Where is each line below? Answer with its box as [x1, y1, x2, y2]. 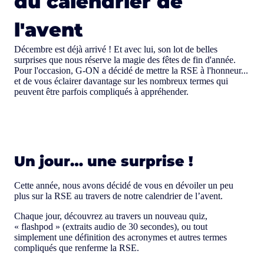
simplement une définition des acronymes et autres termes [14, 232, 227, 243]
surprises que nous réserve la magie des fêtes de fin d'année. [14, 55, 236, 65]
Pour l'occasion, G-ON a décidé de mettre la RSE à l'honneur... [14, 65, 248, 76]
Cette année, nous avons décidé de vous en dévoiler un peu [14, 180, 233, 191]
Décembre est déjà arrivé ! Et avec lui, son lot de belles [14, 44, 217, 55]
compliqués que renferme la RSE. [14, 243, 139, 253]
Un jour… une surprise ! [14, 153, 193, 170]
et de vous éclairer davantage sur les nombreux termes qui [14, 76, 228, 87]
